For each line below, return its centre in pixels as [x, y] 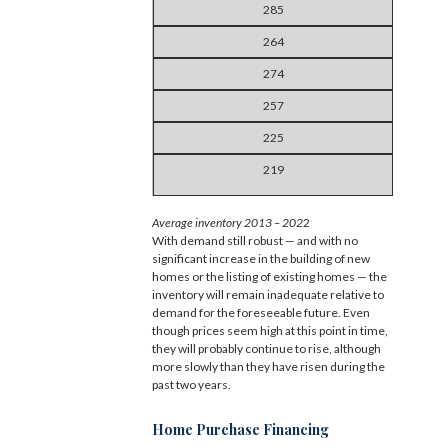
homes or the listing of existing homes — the [269, 276]
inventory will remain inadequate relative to [268, 294]
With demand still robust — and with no [255, 240]
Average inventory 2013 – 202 [227, 222]
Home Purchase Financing [240, 429]
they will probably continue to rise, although [266, 348]
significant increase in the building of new [261, 258]
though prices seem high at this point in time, [270, 330]
